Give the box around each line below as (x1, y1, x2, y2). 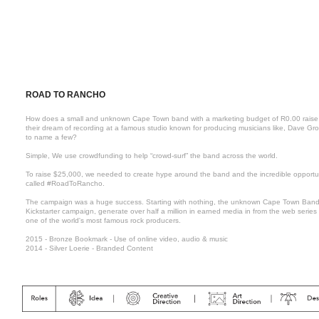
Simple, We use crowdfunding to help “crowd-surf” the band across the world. (26, 152, 278, 159)
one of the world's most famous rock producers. (26, 216, 182, 224)
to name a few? (26, 133, 78, 141)
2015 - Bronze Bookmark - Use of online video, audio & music (26, 235, 229, 243)
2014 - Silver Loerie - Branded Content (26, 244, 154, 252)
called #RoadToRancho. (26, 179, 105, 187)
